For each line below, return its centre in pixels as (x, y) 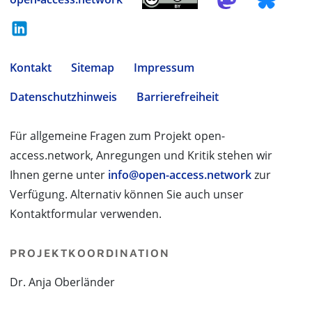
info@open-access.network (180, 175)
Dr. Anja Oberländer (62, 282)
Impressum (164, 68)
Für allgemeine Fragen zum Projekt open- (117, 136)
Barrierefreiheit (178, 97)
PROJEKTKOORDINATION (90, 253)
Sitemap (93, 68)
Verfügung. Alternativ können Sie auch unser (127, 194)
